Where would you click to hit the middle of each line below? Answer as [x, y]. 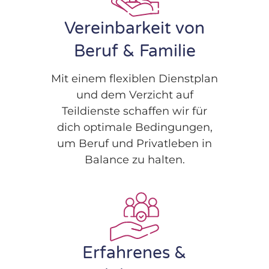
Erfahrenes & [134, 253]
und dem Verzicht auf [134, 95]
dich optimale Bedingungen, [134, 128]
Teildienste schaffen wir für [134, 111]
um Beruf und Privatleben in [134, 144]
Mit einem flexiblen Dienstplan [134, 79]
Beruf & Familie [134, 51]
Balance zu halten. [134, 160]
